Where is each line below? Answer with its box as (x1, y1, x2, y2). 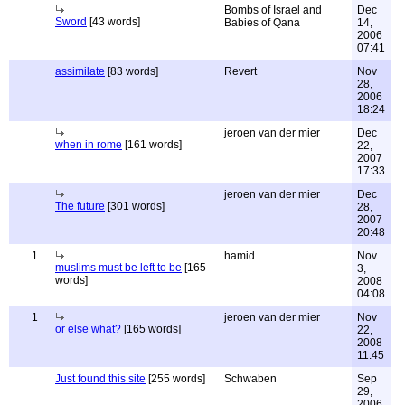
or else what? (55, 323, 121, 335)
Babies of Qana (224, 16, 300, 29)
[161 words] (122, 138, 182, 151)
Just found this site (55, 372, 146, 385)
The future (55, 200, 105, 212)
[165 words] (121, 323, 181, 335)
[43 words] (87, 15, 140, 28)
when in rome (55, 138, 122, 151)
